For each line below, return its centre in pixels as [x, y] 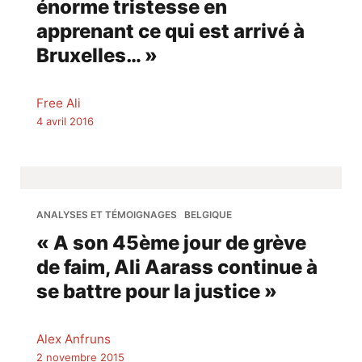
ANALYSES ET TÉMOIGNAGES [107, 215]
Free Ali [59, 103]
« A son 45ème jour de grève [171, 243]
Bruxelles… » [97, 55]
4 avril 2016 [65, 121]
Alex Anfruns [74, 339]
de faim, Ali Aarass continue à [177, 267]
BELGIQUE [208, 215]
